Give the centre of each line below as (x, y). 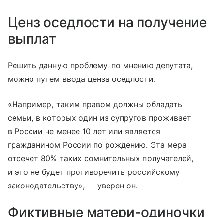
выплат (32, 39)
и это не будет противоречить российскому (94, 172)
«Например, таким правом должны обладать (95, 104)
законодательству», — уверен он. (73, 185)
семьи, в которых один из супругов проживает (100, 117)
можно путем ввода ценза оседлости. (82, 79)
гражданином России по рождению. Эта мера (97, 145)
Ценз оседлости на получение (108, 22)
